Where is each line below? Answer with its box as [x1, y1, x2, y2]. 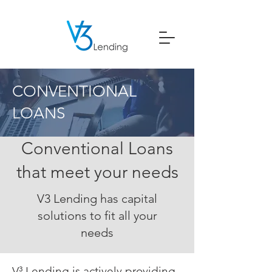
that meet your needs [16, 162, 178, 182]
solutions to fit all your [37, 208, 157, 223]
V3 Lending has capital [37, 191, 157, 206]
